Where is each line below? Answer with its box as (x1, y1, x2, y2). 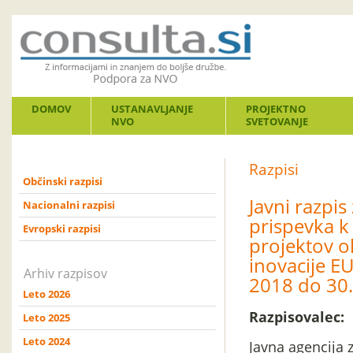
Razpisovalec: (249, 307, 344, 326)
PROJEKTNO (246, 102, 306, 116)
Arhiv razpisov (24, 265, 107, 282)
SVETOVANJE (246, 114, 308, 128)
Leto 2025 (23, 310, 70, 325)
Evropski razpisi (23, 221, 101, 236)
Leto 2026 (23, 287, 70, 301)
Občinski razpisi (23, 174, 102, 188)
